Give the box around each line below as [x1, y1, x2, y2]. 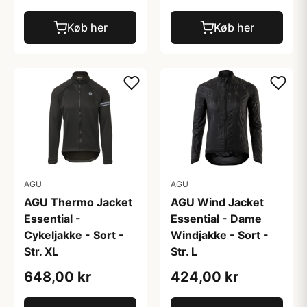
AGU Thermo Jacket [24, 195, 132, 209]
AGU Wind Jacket [171, 195, 264, 209]
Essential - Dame [171, 211, 262, 225]
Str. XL [24, 244, 58, 258]
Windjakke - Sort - [171, 228, 269, 242]
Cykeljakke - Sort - [24, 228, 124, 242]
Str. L [171, 244, 197, 258]
